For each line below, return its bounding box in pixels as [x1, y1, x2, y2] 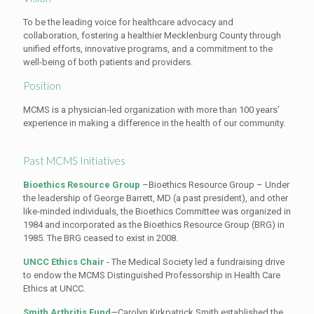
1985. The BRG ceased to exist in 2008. [23, 233, 178, 243]
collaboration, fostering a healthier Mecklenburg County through [23, 30, 281, 41]
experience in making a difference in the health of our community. [23, 118, 285, 128]
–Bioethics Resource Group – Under [140, 179, 289, 190]
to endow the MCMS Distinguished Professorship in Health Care [23, 270, 280, 280]
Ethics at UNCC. [23, 283, 86, 294]
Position [23, 79, 61, 92]
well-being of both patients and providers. [23, 57, 193, 67]
